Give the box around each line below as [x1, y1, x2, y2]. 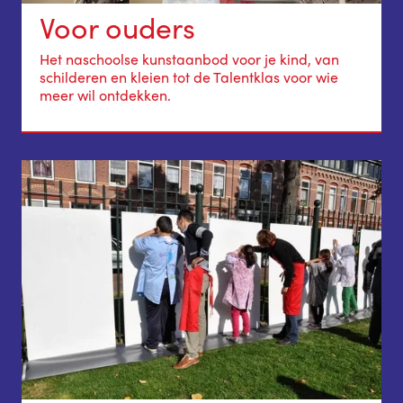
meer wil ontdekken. [40, 85, 171, 106]
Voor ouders [40, 6, 195, 49]
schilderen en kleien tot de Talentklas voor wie [40, 67, 338, 88]
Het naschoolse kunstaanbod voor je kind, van [40, 49, 339, 70]
